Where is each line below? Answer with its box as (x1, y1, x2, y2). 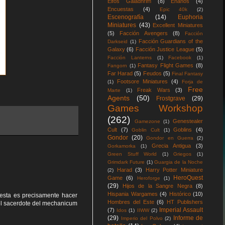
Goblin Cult (132, 127, 160, 133)
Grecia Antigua (152, 143, 191, 149)
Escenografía (107, 14, 144, 21)
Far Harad (107, 70, 133, 76)
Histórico (169, 191, 191, 197)
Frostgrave (156, 95, 186, 102)
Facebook (168, 55, 192, 60)
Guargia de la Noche (154, 159, 203, 165)
